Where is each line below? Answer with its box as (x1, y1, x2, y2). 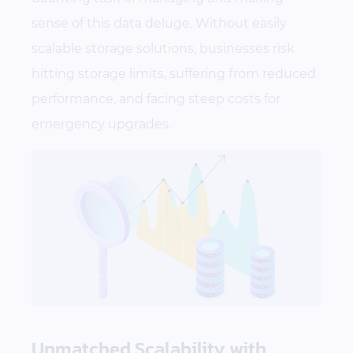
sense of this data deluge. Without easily (32, 16, 287, 31)
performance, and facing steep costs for (32, 91, 281, 106)
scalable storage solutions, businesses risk (32, 41, 295, 56)
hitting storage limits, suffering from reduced (32, 66, 316, 81)
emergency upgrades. (32, 117, 171, 132)
